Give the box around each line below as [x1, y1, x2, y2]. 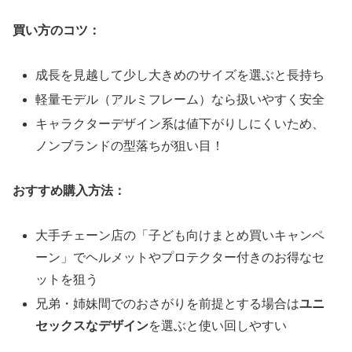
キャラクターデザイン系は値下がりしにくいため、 [35, 117, 325, 131]
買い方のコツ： [13, 24, 101, 38]
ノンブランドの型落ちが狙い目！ [35, 139, 225, 153]
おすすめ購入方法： [13, 184, 126, 198]
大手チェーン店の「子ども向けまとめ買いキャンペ [35, 229, 325, 243]
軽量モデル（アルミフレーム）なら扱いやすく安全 [35, 93, 325, 107]
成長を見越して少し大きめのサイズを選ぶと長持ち [35, 68, 325, 82]
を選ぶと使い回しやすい [148, 319, 288, 333]
